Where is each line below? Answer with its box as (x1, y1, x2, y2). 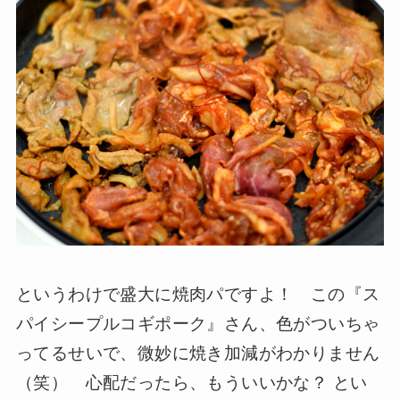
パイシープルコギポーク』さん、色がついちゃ (15, 313, 380, 333)
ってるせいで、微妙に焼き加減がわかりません (15, 343, 380, 362)
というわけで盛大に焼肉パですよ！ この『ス (15, 284, 380, 304)
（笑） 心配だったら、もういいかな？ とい (15, 372, 368, 392)
